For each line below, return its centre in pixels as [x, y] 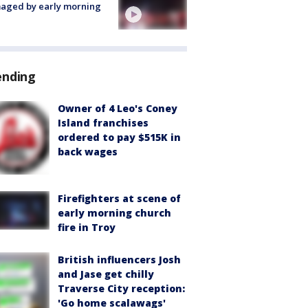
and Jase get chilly [106, 274]
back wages [88, 151]
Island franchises [103, 122]
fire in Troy [87, 227]
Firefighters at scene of [119, 198]
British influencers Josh [119, 259]
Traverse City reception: [121, 288]
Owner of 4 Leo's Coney [118, 108]
